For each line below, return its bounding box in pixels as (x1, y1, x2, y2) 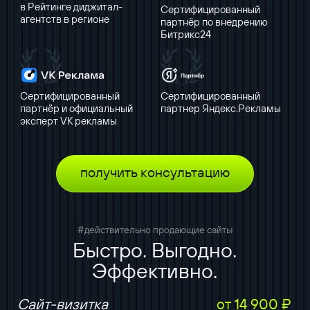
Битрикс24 (161, 27, 212, 41)
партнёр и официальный (20, 102, 134, 116)
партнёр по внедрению (161, 15, 268, 28)
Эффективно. (92, 257, 218, 284)
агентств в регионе (20, 12, 110, 26)
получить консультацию (80, 163, 230, 181)
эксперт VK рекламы (20, 114, 118, 128)
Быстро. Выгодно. (73, 236, 237, 263)
